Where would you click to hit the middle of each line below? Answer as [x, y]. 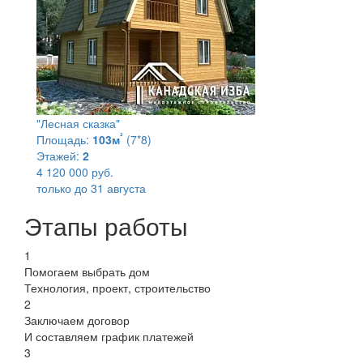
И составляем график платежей [109, 336]
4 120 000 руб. [75, 171]
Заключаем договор [77, 320]
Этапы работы [106, 225]
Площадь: [63, 139]
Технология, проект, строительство [117, 287]
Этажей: [58, 155]
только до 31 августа [91, 188]
